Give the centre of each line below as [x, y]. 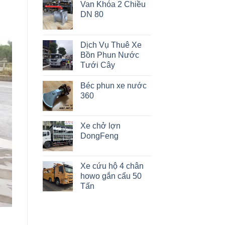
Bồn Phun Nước [109, 55]
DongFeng [99, 136]
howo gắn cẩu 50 [111, 176]
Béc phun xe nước [113, 86]
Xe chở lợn [100, 126]
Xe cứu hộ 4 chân [112, 166]
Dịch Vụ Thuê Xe [111, 45]
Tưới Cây [97, 65]
